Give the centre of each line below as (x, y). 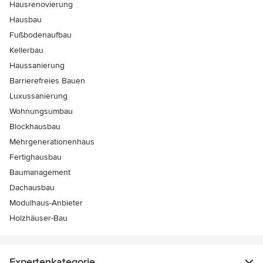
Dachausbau (32, 188)
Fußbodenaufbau (41, 35)
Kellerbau (26, 50)
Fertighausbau (36, 157)
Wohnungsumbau (41, 112)
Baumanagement (40, 173)
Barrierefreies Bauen (47, 81)
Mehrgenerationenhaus (52, 142)
